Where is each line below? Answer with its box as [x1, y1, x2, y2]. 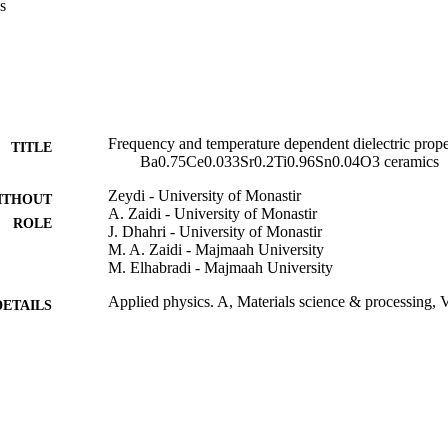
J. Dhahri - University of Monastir [108, 222, 322, 240]
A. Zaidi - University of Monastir [108, 204, 317, 222]
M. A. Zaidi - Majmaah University [108, 240, 324, 258]
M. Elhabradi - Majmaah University [108, 258, 333, 276]
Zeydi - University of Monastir [108, 186, 301, 204]
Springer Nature [108, 332, 209, 350]
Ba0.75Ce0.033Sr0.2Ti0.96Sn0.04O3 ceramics [140, 152, 439, 170]
